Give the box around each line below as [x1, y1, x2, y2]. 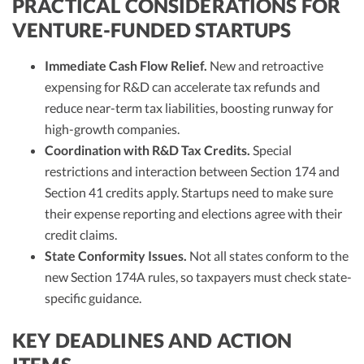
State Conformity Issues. [45, 248, 187, 263]
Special [250, 142, 292, 158]
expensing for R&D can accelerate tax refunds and [45, 79, 320, 94]
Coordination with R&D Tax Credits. [45, 142, 250, 158]
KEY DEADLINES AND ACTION [12, 328, 292, 352]
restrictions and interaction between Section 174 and [45, 163, 340, 179]
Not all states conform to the [187, 248, 349, 263]
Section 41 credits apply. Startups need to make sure [45, 184, 333, 200]
